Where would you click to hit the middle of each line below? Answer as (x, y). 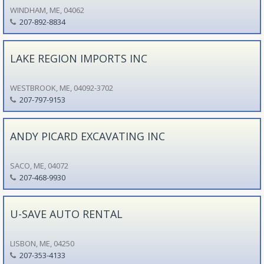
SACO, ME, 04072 (39, 165)
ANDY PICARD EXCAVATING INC (87, 136)
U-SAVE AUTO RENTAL (66, 214)
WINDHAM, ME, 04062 (47, 10)
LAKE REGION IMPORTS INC (78, 58)
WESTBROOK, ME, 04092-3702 (61, 88)
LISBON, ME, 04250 (42, 243)
